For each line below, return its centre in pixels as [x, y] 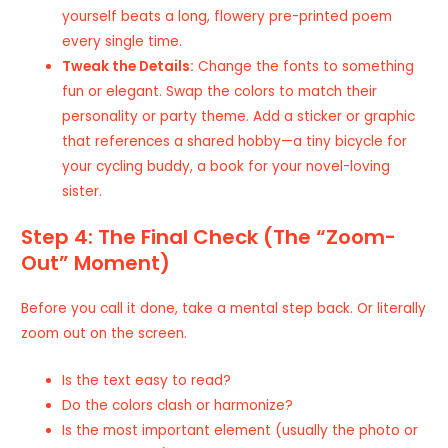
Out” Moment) [96, 263]
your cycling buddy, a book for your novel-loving [226, 166]
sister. [82, 191]
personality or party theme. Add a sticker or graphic [239, 116]
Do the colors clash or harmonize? [178, 406]
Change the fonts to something [304, 66]
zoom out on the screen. [104, 334]
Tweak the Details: [128, 66]
